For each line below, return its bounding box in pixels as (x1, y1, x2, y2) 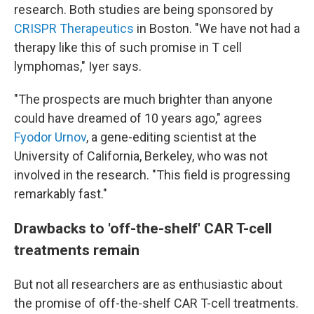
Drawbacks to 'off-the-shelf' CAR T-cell (14, 219, 272, 237)
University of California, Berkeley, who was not (14, 148, 268, 163)
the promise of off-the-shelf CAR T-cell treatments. (14, 295, 299, 310)
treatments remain (14, 240, 139, 259)
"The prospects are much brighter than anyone (14, 91, 273, 107)
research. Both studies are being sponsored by (14, 1, 273, 17)
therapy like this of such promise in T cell (14, 39, 242, 55)
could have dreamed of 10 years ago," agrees (14, 110, 262, 125)
